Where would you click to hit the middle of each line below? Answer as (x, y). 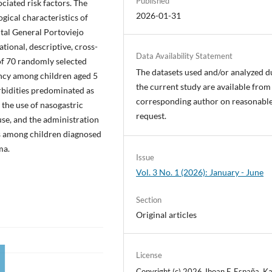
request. (151, 115)
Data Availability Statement (185, 56)
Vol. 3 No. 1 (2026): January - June (200, 172)
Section (149, 199)
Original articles (167, 214)
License (149, 255)
